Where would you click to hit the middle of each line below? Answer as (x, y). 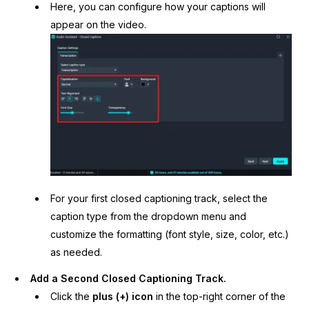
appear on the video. (98, 25)
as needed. (76, 252)
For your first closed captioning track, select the (159, 198)
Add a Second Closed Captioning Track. (129, 278)
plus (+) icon (122, 296)
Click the (71, 296)
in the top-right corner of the (219, 296)
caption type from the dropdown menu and (148, 216)
